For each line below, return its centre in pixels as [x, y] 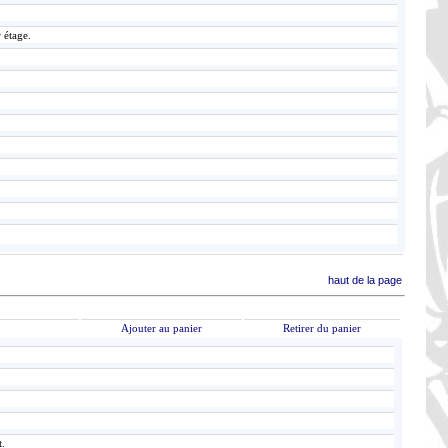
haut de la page [365, 280]
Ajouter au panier [161, 328]
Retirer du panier [322, 328]
